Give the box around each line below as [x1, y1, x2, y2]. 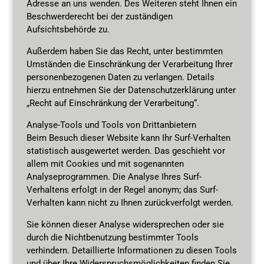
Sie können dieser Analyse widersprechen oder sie [26, 219, 224, 230]
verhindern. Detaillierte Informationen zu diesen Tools [26, 245, 237, 256]
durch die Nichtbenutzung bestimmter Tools [26, 232, 199, 243]
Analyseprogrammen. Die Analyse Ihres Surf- [26, 171, 202, 182]
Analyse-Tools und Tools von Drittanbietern [26, 119, 196, 130]
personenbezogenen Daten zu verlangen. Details [26, 71, 214, 82]
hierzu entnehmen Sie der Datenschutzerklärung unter [26, 84, 236, 95]
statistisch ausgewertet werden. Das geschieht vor [26, 145, 225, 156]
